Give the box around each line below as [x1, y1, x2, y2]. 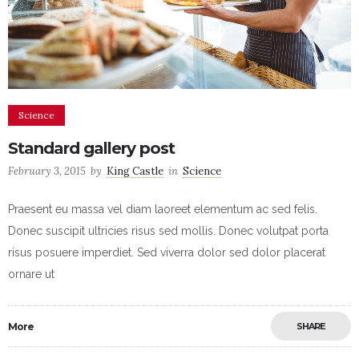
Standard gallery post [8, 139, 175, 159]
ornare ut [8, 268, 54, 281]
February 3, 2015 [8, 164, 86, 179]
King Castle [107, 164, 163, 179]
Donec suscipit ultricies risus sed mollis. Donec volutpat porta [8, 224, 329, 238]
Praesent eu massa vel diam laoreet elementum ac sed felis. [8, 203, 317, 216]
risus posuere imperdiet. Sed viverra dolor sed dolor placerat [8, 246, 325, 260]
